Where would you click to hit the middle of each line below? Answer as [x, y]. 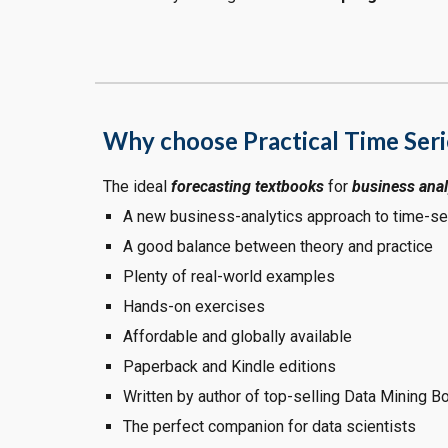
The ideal [134, 186]
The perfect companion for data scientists [269, 426]
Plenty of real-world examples [228, 276]
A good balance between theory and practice [277, 246]
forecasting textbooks [247, 186]
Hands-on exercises [193, 306]
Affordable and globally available [237, 336]
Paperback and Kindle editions [229, 366]
